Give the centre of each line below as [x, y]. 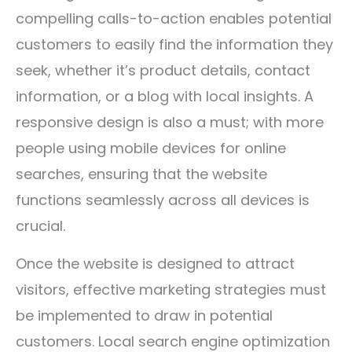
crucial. [40, 226]
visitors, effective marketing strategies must [171, 290]
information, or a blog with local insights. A [165, 96]
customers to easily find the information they [174, 44]
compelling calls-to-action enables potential [174, 18]
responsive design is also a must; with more [170, 122]
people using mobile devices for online [151, 148]
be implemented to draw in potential [144, 315]
